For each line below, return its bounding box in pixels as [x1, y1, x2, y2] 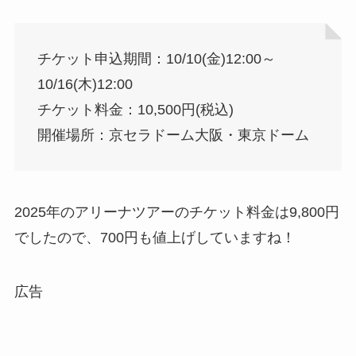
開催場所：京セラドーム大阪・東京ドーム [37, 127, 309, 144]
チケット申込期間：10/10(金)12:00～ [37, 51, 276, 68]
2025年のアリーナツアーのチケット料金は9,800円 [14, 204, 339, 221]
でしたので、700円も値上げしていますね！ [14, 230, 296, 246]
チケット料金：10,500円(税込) [37, 102, 234, 118]
